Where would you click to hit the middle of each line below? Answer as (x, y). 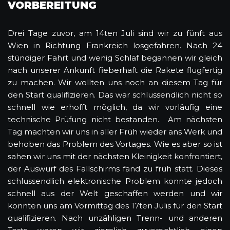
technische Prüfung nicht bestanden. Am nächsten (115, 119)
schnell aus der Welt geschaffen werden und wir (115, 193)
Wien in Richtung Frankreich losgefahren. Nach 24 (115, 45)
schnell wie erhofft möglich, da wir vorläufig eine (115, 107)
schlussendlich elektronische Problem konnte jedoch (115, 181)
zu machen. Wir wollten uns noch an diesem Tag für (115, 82)
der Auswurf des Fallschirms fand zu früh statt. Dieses (115, 168)
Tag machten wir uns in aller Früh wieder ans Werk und (115, 131)
